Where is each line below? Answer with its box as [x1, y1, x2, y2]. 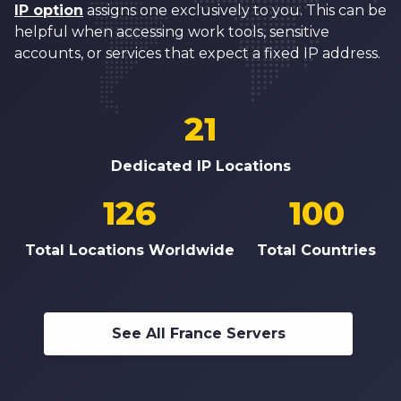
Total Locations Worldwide [24, 242, 235, 260]
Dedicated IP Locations [110, 158, 291, 175]
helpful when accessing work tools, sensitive [14, 23, 329, 41]
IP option [14, 2, 83, 20]
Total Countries [257, 242, 377, 260]
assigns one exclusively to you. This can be [83, 2, 387, 20]
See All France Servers [111, 325, 286, 343]
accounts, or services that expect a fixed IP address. [14, 45, 380, 63]
